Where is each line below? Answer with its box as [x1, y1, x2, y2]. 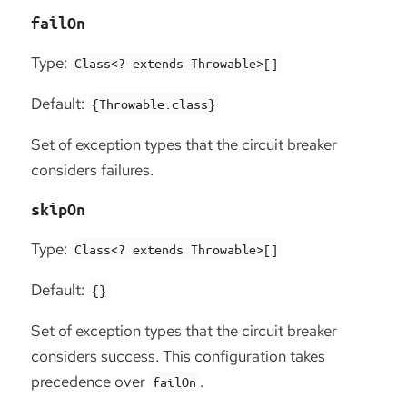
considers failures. [31, 160, 154, 181]
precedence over [31, 372, 149, 392]
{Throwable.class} [92, 95, 216, 113]
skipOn [31, 200, 85, 219]
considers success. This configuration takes [31, 346, 325, 367]
